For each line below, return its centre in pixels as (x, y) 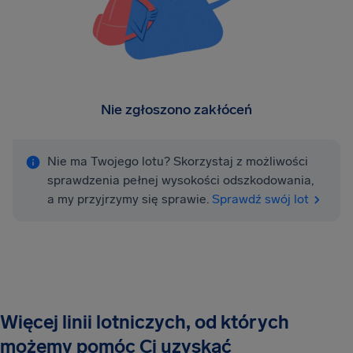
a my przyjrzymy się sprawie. (128, 199)
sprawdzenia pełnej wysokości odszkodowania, (180, 180)
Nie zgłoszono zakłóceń (176, 110)
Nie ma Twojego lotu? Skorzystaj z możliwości (178, 161)
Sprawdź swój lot (260, 199)
